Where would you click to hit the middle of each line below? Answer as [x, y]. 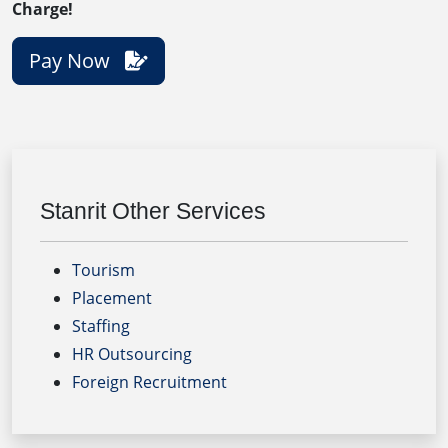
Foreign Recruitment [149, 381]
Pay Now [77, 60]
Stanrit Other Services [153, 210]
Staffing [101, 325]
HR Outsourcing [132, 353]
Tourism [103, 269]
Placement [112, 297]
